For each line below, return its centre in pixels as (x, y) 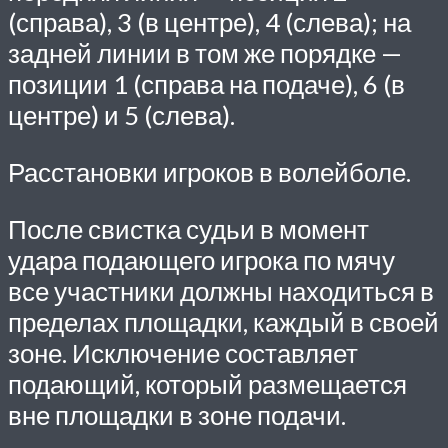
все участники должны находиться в (221, 290)
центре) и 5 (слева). (121, 115)
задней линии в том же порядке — (205, 53)
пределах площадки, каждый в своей (223, 321)
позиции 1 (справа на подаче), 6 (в (206, 84)
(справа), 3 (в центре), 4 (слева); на (209, 22)
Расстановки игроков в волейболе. (209, 171)
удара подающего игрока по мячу (201, 259)
